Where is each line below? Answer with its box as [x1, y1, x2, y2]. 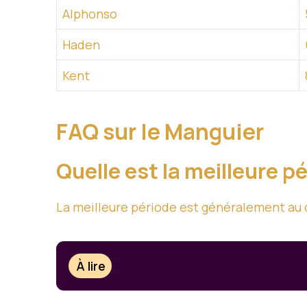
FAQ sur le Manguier [56, 116, 268, 147]
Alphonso [62, 5, 117, 23]
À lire [76, 257, 106, 274]
